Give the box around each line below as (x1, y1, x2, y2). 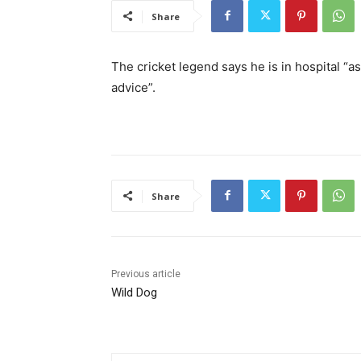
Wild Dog (111, 284, 157, 300)
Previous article (111, 268, 180, 280)
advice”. (111, 79, 156, 95)
